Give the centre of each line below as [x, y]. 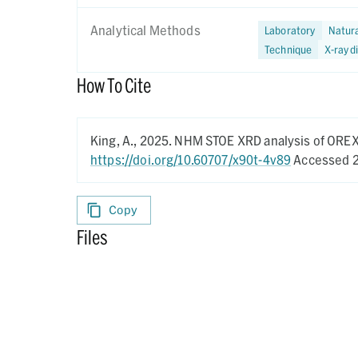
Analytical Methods [145, 30]
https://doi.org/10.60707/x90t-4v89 [191, 159]
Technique [288, 49]
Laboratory [290, 30]
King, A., [115, 140]
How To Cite [114, 85]
